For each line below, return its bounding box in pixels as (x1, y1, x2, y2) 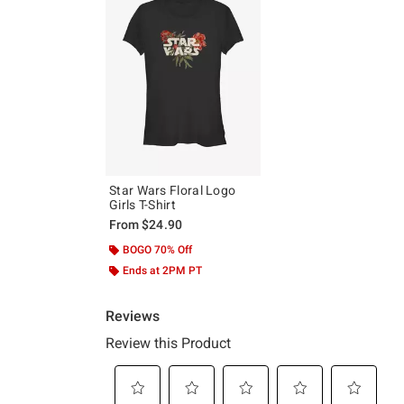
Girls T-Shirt (109, 197, 176, 213)
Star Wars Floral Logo (109, 183, 236, 198)
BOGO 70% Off (123, 243, 192, 257)
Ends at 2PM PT (123, 264, 202, 278)
